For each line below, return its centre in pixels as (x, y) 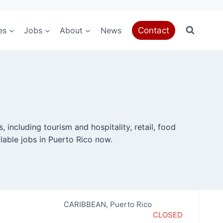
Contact (154, 30)
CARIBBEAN (85, 204)
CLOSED (167, 215)
